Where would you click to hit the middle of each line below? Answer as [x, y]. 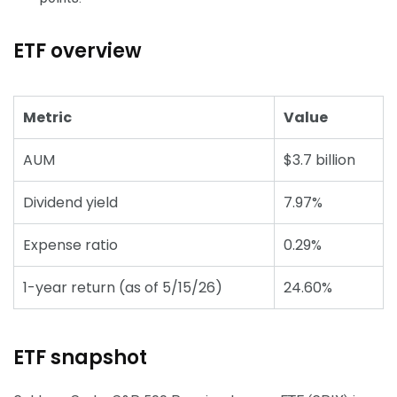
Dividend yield [70, 203]
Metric [47, 118]
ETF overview [78, 51]
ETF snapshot [80, 358]
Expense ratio [70, 245]
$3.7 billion [319, 160]
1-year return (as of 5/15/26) [123, 288]
